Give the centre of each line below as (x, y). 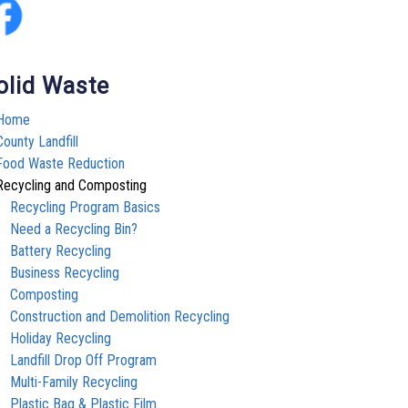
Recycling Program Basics (86, 207)
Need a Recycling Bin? (74, 229)
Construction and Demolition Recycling (120, 316)
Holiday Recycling (61, 338)
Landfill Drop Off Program (84, 360)
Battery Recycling (61, 250)
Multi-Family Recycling (74, 382)
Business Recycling (65, 272)
